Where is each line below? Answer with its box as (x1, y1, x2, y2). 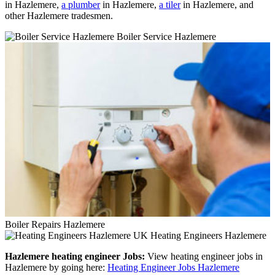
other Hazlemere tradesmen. (5, 10, 113, 21)
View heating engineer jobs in (145, 250, 263, 261)
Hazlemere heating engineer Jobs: (5, 250, 145, 261)
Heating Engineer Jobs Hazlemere (107, 261, 239, 273)
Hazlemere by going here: (5, 261, 107, 273)
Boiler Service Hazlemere (114, 31, 216, 42)
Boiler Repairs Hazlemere (5, 219, 105, 230)
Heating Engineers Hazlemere (148, 230, 266, 241)
